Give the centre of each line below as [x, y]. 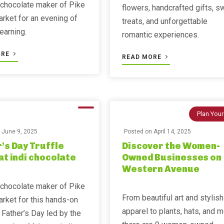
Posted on [138, 131]
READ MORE [142, 57]
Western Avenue [160, 169]
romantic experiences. [160, 35]
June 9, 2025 [20, 131]
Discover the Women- [171, 146]
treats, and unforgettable [164, 21]
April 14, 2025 [172, 131]
